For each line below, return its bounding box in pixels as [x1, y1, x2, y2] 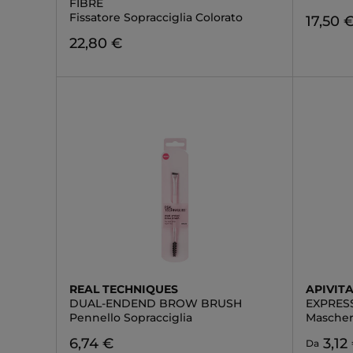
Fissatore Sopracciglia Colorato [69, 10, 243, 24]
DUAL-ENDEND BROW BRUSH [69, 296, 242, 310]
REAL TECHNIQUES [69, 282, 178, 296]
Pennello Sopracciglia [69, 310, 192, 325]
